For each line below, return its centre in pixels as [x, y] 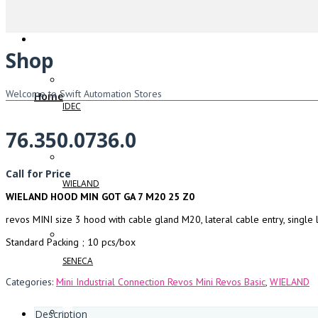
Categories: [31, 282]
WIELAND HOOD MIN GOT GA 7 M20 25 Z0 [100, 197]
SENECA [78, 261]
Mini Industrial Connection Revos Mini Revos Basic [161, 282]
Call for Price [38, 174]
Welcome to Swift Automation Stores [84, 93]
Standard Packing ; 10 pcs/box [71, 242]
